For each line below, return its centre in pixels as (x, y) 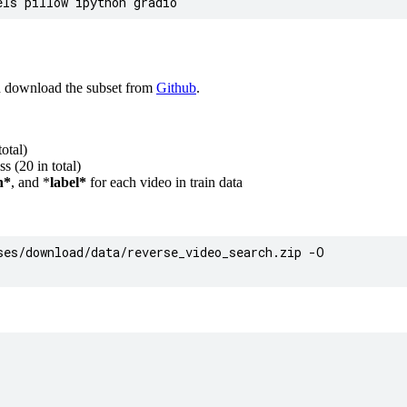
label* (68, 182)
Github (176, 87)
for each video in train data (164, 182)
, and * (30, 182)
